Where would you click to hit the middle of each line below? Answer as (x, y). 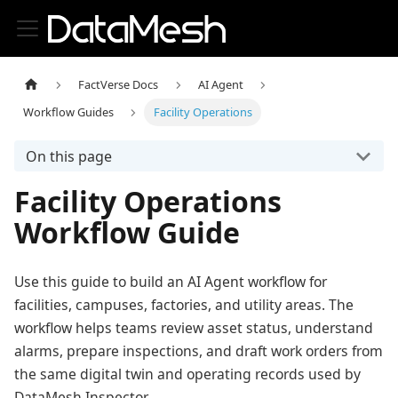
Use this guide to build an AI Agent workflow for (171, 282)
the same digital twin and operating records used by (187, 374)
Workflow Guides (69, 112)
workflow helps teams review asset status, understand (194, 328)
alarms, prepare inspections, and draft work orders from (199, 351)
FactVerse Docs (119, 85)
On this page (68, 156)
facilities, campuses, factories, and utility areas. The (184, 305)
